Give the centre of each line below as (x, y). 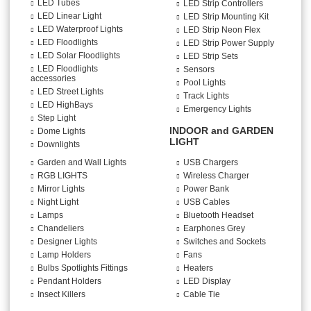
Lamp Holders (64, 255)
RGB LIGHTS (62, 176)
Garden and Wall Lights (82, 163)
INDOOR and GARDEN (221, 131)
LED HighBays (65, 105)
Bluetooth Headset (218, 216)
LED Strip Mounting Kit (226, 17)
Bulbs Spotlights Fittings (83, 268)
